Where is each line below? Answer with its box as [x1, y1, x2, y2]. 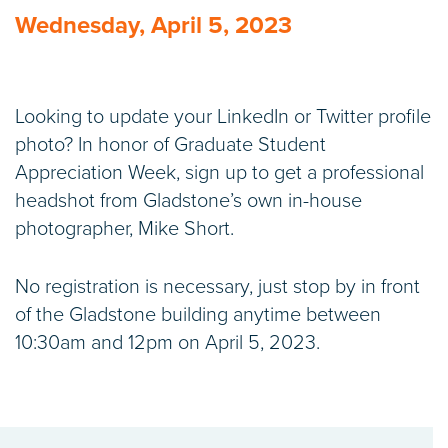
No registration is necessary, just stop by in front [15, 275, 420, 300]
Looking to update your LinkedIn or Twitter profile [15, 105, 431, 130]
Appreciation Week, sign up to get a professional [15, 161, 424, 186]
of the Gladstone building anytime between [15, 303, 381, 328]
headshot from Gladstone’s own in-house [15, 189, 362, 214]
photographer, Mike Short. [15, 217, 234, 242]
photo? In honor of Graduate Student [15, 133, 326, 158]
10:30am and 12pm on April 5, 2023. [15, 331, 320, 356]
